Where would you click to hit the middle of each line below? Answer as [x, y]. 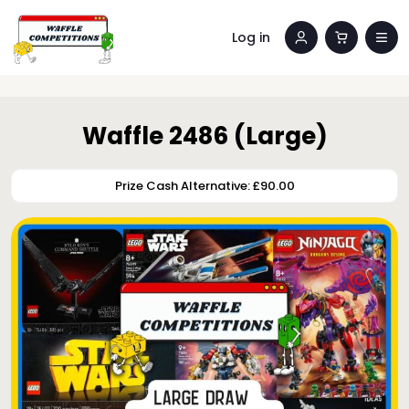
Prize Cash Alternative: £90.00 [204, 186]
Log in [251, 37]
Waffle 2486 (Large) [204, 136]
